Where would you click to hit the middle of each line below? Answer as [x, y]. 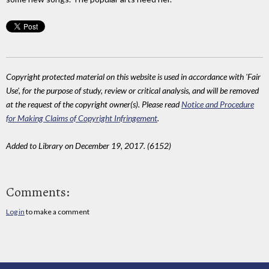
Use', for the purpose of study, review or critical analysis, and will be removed [132, 90]
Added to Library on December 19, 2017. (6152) [89, 145]
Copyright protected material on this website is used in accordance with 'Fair [133, 76]
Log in [15, 212]
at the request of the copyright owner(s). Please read [94, 104]
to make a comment [57, 212]
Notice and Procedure [218, 104]
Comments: [38, 192]
